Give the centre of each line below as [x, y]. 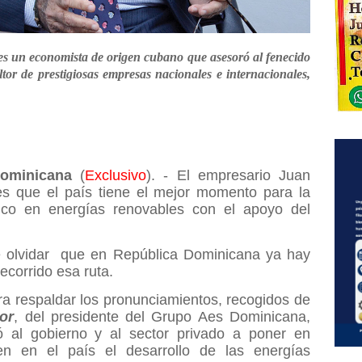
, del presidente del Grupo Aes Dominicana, [162, 316]
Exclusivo [116, 175]
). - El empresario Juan [228, 175]
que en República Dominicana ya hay [186, 254]
